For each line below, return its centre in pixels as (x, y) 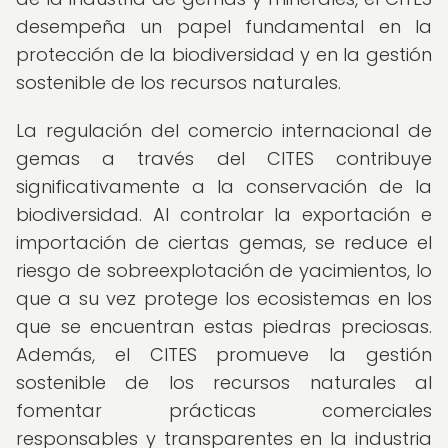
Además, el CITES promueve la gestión (224, 354)
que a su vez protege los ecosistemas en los (224, 298)
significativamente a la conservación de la (224, 186)
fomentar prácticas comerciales (224, 410)
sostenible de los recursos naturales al (224, 382)
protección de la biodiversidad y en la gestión (224, 54)
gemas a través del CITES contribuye (224, 158)
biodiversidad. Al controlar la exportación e (224, 214)
